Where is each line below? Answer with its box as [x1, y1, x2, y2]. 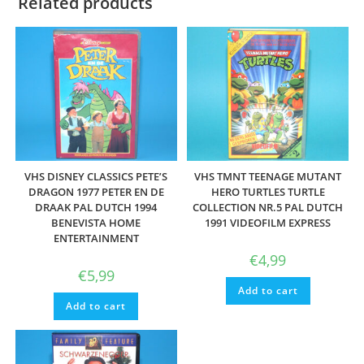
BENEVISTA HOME [51, 214, 141, 230]
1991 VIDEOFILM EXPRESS [205, 214, 331, 230]
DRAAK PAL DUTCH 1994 [35, 199, 158, 214]
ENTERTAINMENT [53, 230, 139, 245]
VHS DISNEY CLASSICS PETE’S [24, 168, 168, 184]
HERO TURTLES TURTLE [210, 184, 325, 199]
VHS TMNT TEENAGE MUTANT [194, 168, 342, 184]
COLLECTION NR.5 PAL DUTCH [193, 199, 344, 214]
